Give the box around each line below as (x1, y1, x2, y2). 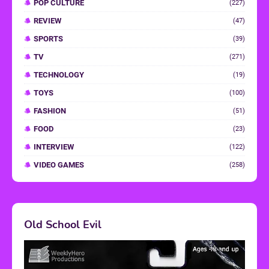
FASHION (34, 106, 66, 115)
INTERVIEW (34, 142, 74, 151)
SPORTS (34, 34, 63, 43)
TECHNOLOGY (34, 70, 84, 79)
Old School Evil (24, 217, 101, 232)
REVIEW (34, 16, 61, 25)
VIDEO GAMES (34, 160, 84, 169)
